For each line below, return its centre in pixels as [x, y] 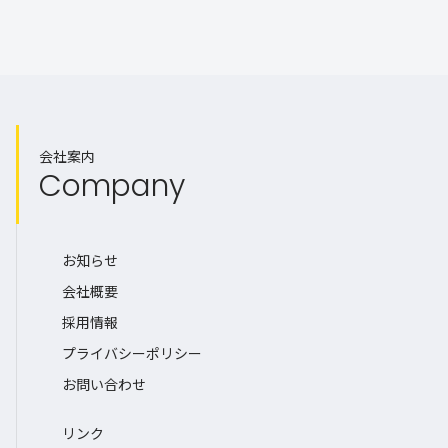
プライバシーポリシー [132, 352]
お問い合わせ [104, 383]
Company [112, 185]
